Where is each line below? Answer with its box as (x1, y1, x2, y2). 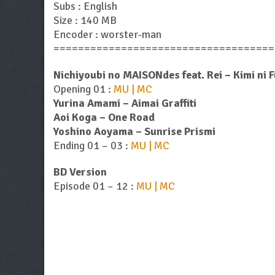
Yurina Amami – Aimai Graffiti (53, 96, 196, 110)
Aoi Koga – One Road (53, 110, 155, 125)
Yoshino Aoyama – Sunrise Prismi (53, 125, 215, 139)
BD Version (53, 165, 107, 179)
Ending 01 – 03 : (53, 139, 131, 153)
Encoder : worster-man (53, 28, 161, 42)
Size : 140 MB (53, 14, 117, 28)
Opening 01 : (53, 82, 114, 96)
